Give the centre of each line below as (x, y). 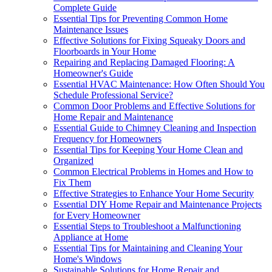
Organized (73, 161)
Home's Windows (87, 259)
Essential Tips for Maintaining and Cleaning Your (148, 248)
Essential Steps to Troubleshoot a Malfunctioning (147, 226)
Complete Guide (85, 8)
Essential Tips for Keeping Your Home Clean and (148, 150)
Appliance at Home (91, 237)
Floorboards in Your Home (105, 52)
